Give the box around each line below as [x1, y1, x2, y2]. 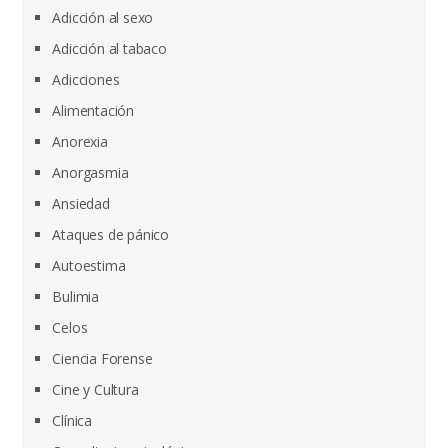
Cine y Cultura [52, 380, 139, 399]
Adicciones [52, 70, 120, 89]
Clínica [52, 411, 93, 430]
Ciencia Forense [52, 349, 153, 368]
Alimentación [52, 101, 135, 120]
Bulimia [52, 287, 100, 306]
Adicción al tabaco [52, 39, 167, 58]
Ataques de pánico [52, 225, 170, 244]
